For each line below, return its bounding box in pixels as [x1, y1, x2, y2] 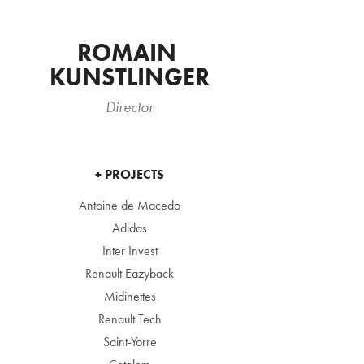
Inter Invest [102, 243, 158, 258]
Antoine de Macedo [79, 197, 181, 213]
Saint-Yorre [102, 334, 157, 349]
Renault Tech [97, 311, 162, 327]
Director [106, 97, 154, 116]
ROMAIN [77, 37, 177, 67]
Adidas [112, 220, 148, 236]
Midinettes [103, 288, 156, 304]
